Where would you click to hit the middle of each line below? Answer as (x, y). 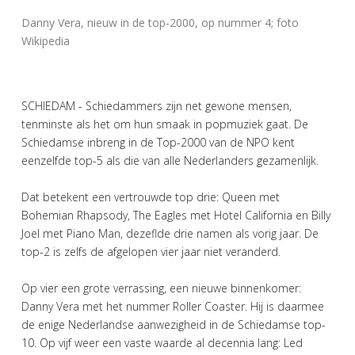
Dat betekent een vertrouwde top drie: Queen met (151, 197)
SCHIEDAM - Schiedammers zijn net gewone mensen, (157, 106)
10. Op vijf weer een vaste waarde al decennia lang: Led (162, 343)
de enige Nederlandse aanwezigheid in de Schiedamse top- (174, 324)
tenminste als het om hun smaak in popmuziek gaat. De (165, 124)
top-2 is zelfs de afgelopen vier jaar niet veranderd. (151, 252)
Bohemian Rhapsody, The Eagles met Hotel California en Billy (176, 215)
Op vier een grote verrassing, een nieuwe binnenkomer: (161, 288)
